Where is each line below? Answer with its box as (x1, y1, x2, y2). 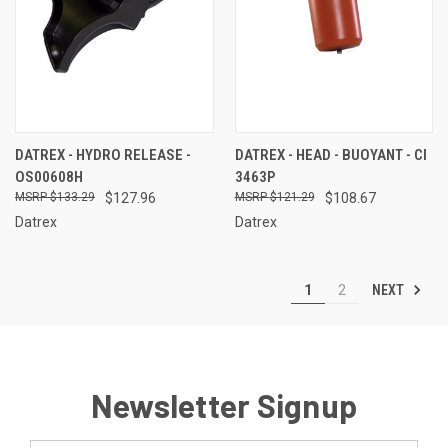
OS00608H (15, 167, 83, 186)
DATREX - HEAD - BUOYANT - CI (234, 145, 427, 164)
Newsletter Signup (90, 385, 358, 424)
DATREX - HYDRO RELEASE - (15, 145, 191, 164)
